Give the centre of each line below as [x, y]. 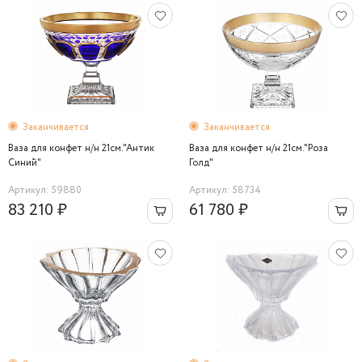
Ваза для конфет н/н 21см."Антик [81, 148]
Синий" [25, 163]
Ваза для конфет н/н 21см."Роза [259, 148]
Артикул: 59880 [45, 190]
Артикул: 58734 [225, 190]
